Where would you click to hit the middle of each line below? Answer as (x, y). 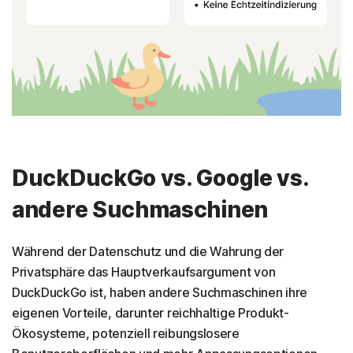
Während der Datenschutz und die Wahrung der (148, 251)
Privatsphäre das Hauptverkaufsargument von (144, 271)
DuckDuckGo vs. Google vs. (160, 178)
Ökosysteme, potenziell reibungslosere (126, 333)
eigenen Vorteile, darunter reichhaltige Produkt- (150, 312)
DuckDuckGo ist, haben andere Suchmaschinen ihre (160, 292)
